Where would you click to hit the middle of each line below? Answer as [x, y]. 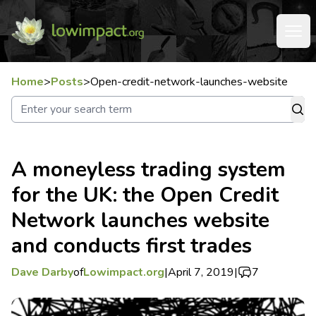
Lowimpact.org [124, 272]
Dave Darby [42, 272]
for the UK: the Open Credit [145, 195]
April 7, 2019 [201, 272]
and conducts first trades [132, 245]
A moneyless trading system [148, 169]
